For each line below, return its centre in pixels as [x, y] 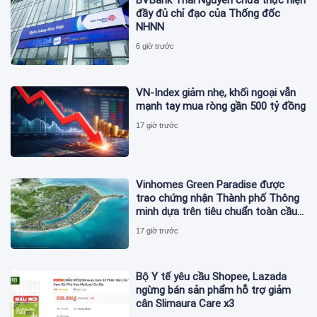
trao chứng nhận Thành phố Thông [218, 198]
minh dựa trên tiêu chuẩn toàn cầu [217, 211]
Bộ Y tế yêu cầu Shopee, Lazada [212, 277]
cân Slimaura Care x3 [185, 304]
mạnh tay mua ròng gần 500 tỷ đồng [221, 106]
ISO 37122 [160, 225]
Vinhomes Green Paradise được [211, 184]
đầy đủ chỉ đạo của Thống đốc [208, 14]
